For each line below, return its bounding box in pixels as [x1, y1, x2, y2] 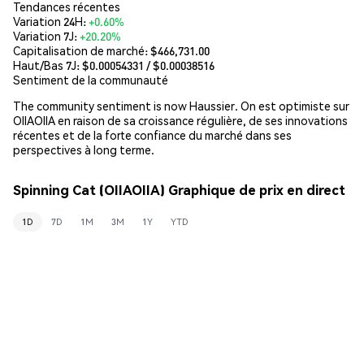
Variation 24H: [13, 13, 89, 28]
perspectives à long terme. [13, 141, 154, 157]
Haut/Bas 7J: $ [13, 57, 89, 72]
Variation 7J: [13, 28, 80, 43]
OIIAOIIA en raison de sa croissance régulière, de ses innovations [13, 112, 348, 128]
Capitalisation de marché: [13, 42, 150, 58]
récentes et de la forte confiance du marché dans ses [13, 127, 292, 142]
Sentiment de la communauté [13, 71, 168, 87]
